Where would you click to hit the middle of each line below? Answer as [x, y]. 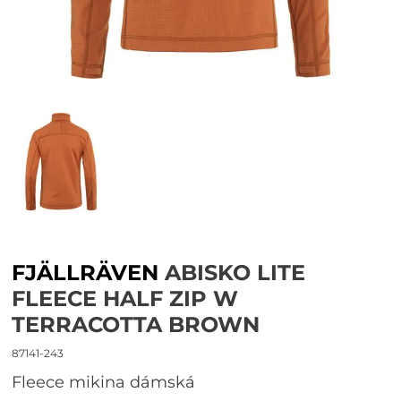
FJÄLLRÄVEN [85, 273]
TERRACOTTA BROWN [136, 324]
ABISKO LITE [232, 273]
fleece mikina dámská [109, 382]
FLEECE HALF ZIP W [125, 299]
